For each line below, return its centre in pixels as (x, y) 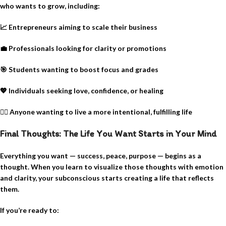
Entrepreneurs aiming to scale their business (82, 27)
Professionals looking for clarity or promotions (87, 48)
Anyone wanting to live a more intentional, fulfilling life (100, 112)
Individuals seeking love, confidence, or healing (85, 91)
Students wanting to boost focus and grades (83, 70)
